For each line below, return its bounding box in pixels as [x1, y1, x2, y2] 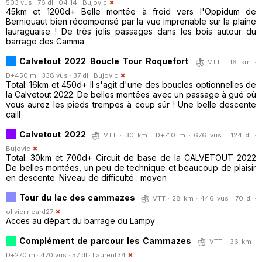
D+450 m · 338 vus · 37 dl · [6, 71, 94, 80]
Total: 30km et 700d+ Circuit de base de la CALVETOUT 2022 [6, 152, 256, 163]
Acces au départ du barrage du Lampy [6, 215, 155, 226]
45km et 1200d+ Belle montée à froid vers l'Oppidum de [6, 6, 256, 16]
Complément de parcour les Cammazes [19, 235, 195, 246]
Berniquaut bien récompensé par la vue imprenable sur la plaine [6, 16, 256, 26]
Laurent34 [92, 250, 126, 259]
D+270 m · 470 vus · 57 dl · [6, 250, 92, 259]
